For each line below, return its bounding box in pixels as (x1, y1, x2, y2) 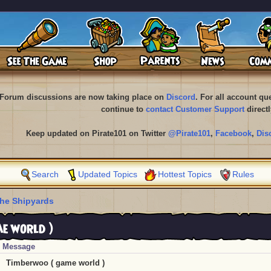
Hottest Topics (158, 169, 212, 179)
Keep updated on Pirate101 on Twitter (26, 129, 168, 138)
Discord (166, 93, 195, 102)
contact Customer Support (145, 105, 244, 114)
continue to (100, 105, 146, 114)
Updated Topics (78, 169, 137, 179)
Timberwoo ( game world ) (6, 258, 105, 267)
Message (2, 242, 35, 251)
